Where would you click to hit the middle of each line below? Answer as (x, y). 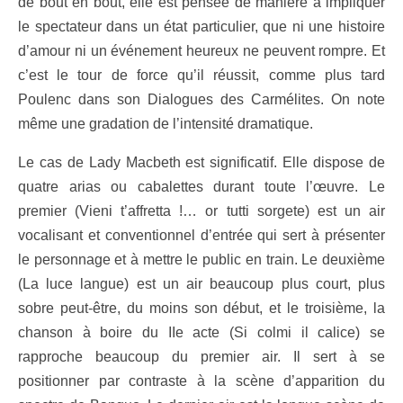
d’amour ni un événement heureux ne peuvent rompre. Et (201, 50)
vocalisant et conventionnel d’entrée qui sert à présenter (201, 235)
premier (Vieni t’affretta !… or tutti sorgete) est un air (201, 210)
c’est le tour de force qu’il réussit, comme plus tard (201, 75)
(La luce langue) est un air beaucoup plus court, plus (201, 283)
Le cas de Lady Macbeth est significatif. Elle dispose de (201, 162)
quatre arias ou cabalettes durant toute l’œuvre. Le (201, 186)
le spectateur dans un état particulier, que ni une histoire (201, 26)
